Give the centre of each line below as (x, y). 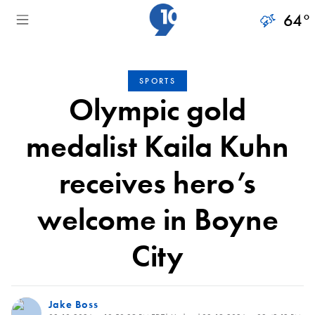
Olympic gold (157, 110)
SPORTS (157, 81)
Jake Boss (73, 304)
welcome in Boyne (157, 219)
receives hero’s (157, 183)
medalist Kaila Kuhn (157, 146)
